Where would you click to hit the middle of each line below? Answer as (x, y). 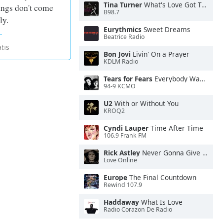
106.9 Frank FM (125, 136)
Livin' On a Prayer (160, 54)
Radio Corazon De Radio (138, 210)
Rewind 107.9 (123, 185)
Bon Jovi (117, 54)
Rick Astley (122, 153)
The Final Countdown (162, 177)
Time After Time (176, 128)
